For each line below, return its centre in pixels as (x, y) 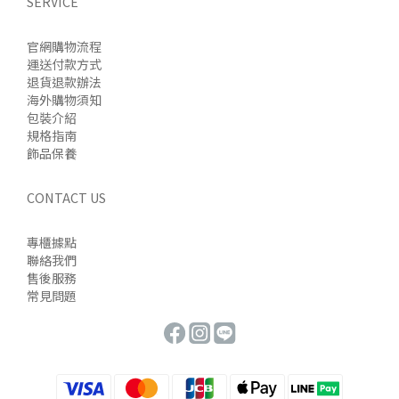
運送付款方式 (64, 65)
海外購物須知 (64, 100)
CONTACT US (66, 198)
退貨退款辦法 (64, 82)
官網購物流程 (64, 47)
